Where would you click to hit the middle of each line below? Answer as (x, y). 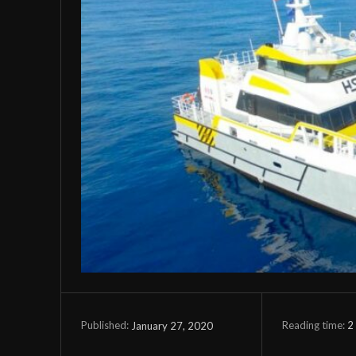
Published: (105, 325)
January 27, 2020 (172, 325)
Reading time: (314, 325)
